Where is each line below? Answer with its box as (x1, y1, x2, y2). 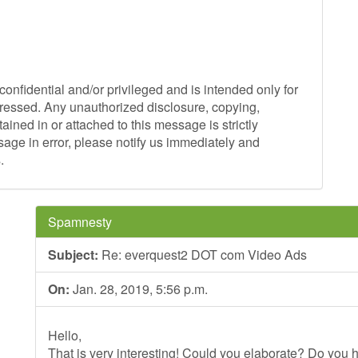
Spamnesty (48, 213, 112, 231)
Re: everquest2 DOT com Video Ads (98, 245, 307, 264)
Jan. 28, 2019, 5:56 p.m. (70, 280, 208, 298)
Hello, (48, 326, 82, 344)
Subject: (48, 245, 98, 264)
